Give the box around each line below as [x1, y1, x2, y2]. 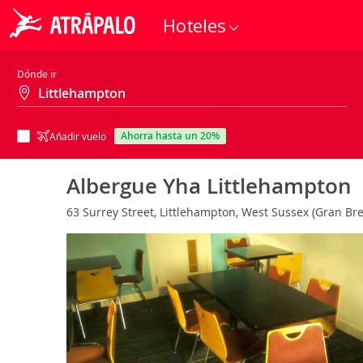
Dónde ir [17, 67, 57, 81]
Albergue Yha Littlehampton [66, 172, 352, 200]
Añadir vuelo [49, 130, 106, 143]
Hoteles [163, 13, 226, 37]
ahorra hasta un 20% [127, 129, 220, 143]
